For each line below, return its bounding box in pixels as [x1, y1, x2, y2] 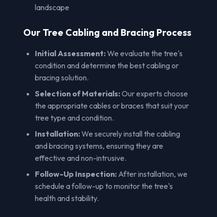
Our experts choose [120, 88, 188, 98]
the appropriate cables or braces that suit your [35, 100, 189, 110]
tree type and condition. [35, 112, 114, 123]
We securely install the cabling [80, 128, 180, 139]
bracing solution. [35, 72, 89, 82]
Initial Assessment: [35, 48, 106, 58]
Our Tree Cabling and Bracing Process [23, 26, 191, 38]
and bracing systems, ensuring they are [35, 140, 163, 151]
